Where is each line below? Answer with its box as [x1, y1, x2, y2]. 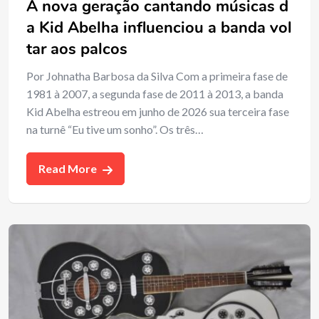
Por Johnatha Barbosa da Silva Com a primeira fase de [26, 68, 288, 83]
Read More [38, 161, 99, 175]
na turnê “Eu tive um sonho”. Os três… [26, 122, 204, 136]
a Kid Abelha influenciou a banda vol [26, 16, 292, 38]
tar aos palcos [26, 38, 127, 60]
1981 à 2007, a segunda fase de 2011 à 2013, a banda [26, 86, 283, 100]
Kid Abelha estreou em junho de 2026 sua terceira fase [26, 104, 289, 118]
